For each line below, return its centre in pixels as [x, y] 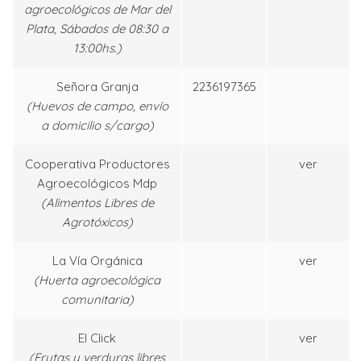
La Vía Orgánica [97, 261]
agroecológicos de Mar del [97, 10]
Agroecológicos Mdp [97, 184]
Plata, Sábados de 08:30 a [97, 29]
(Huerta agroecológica [97, 280]
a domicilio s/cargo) [97, 126]
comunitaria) [97, 300]
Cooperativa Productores [97, 164]
